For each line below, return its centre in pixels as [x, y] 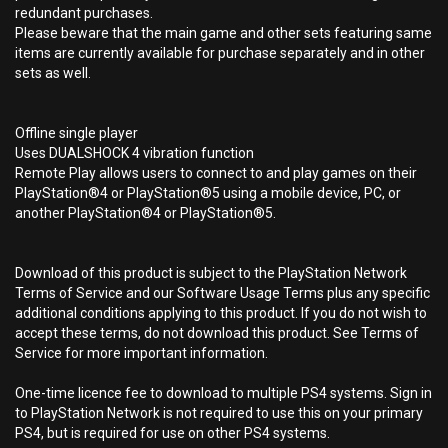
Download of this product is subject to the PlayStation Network [211, 273]
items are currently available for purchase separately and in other [220, 53]
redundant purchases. [84, 13]
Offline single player [76, 133]
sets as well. [53, 73]
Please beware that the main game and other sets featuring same [223, 33]
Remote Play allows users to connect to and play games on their [216, 173]
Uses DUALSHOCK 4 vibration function [134, 153]
